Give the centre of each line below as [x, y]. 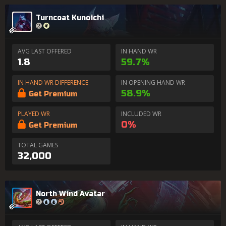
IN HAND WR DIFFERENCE [53, 82]
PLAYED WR [34, 114]
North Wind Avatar [70, 194]
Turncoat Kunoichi [70, 18]
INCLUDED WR [141, 114]
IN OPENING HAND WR [153, 82]
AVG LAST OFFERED [45, 51]
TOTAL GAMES [38, 145]
